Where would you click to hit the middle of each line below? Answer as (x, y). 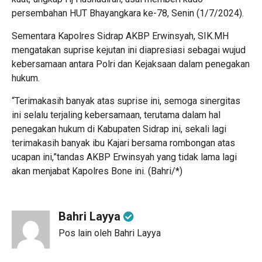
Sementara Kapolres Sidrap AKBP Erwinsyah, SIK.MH (120, 36)
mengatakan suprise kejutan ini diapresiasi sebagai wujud (129, 50)
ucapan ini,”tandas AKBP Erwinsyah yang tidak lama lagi (124, 157)
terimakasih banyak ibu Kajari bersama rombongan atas (123, 143)
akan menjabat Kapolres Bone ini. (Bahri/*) (97, 171)
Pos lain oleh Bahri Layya (110, 233)
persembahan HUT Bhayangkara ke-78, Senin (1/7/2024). (128, 13)
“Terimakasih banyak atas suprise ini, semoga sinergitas (126, 101)
